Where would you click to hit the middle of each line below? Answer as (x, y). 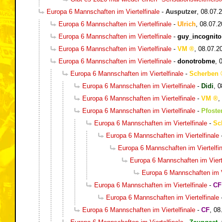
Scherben (204, 73)
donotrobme (196, 61)
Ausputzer (181, 11)
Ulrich (187, 24)
